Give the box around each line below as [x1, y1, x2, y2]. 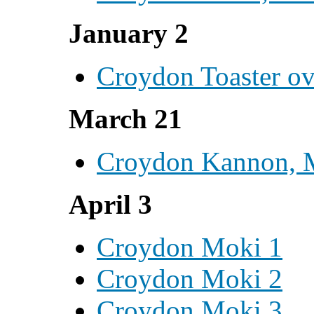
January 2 [69, 18, 189, 48]
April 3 [69, 189, 152, 219]
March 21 [69, 104, 182, 134]
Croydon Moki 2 [97, 264, 282, 294]
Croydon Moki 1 [97, 232, 282, 262]
